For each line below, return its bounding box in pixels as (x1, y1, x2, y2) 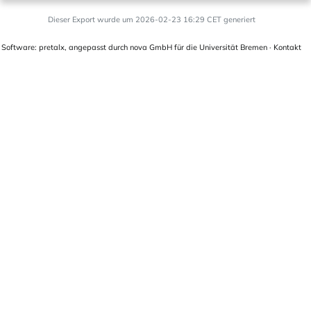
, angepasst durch (65, 42, 130, 53)
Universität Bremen (199, 42, 267, 53)
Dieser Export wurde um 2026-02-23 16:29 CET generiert (47, 15, 255, 25)
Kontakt (274, 42, 301, 53)
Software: (1, 42, 39, 53)
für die (172, 42, 199, 53)
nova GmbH (130, 42, 172, 53)
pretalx (39, 42, 65, 53)
